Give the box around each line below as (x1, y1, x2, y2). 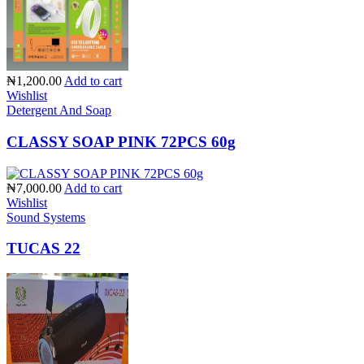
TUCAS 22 (6, 240, 80, 258)
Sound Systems (6, 210, 85, 224)
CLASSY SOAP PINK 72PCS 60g (6, 132, 236, 150)
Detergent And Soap (6, 103, 111, 118)
